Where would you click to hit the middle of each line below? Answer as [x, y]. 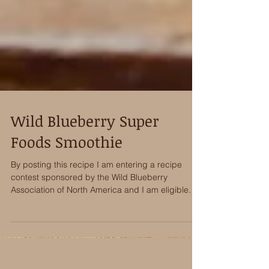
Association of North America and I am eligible [100, 219]
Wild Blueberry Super [85, 150]
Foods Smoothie [67, 171]
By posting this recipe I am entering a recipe [96, 193]
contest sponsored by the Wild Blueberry [89, 206]
